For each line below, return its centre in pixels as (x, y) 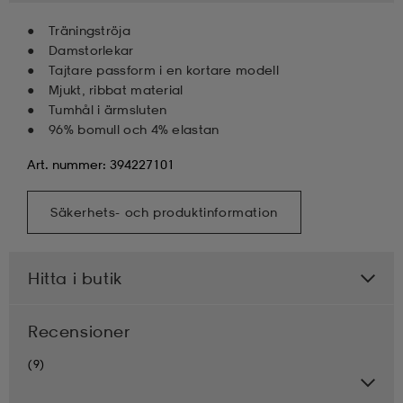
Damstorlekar (91, 50)
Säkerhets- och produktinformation (164, 212)
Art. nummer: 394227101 (101, 165)
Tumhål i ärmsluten (108, 110)
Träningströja (90, 31)
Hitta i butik (75, 278)
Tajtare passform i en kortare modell (164, 70)
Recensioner (79, 331)
